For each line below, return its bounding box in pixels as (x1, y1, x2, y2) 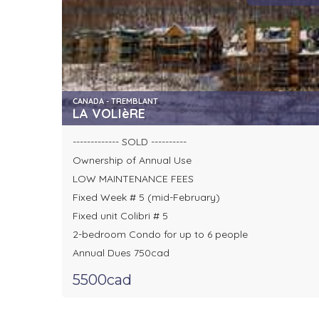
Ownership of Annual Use (73, 154, 192, 167)
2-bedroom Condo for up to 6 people (73, 228, 248, 241)
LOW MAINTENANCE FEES (73, 172, 194, 186)
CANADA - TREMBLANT (73, 96, 158, 107)
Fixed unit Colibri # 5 (73, 209, 168, 223)
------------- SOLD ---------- (73, 135, 187, 149)
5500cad (73, 271, 132, 289)
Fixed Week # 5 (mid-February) (73, 191, 220, 204)
